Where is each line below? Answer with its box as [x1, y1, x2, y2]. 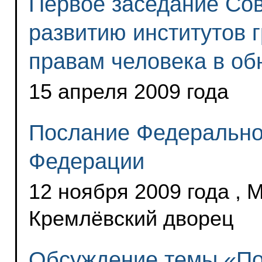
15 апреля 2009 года [28, 80, 229, 104]
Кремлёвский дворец [28, 207, 234, 231]
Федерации [28, 149, 144, 174]
